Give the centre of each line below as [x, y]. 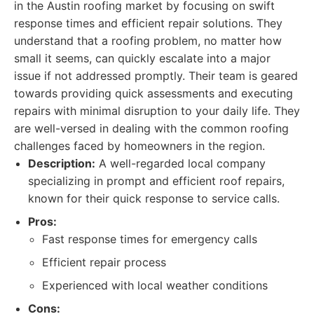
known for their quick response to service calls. [154, 198]
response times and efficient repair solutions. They [148, 23]
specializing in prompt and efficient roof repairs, [156, 181]
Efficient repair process [104, 262]
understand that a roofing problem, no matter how [148, 41]
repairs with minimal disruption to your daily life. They [157, 111]
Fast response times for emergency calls [150, 239]
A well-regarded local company [180, 163]
